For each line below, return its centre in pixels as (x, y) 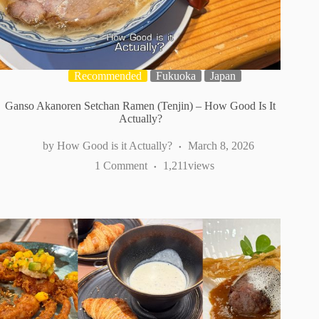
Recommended (108, 76)
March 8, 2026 (221, 146)
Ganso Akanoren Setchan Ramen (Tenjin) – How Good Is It (141, 106)
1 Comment (121, 166)
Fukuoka (176, 76)
